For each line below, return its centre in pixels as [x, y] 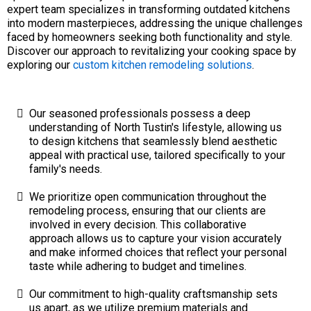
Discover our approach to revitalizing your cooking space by [152, 51]
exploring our [40, 65]
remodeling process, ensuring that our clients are [148, 211]
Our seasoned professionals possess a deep [140, 114]
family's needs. [66, 169]
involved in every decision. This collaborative [138, 225]
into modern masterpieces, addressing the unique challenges [155, 23]
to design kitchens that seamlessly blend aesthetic [153, 141]
